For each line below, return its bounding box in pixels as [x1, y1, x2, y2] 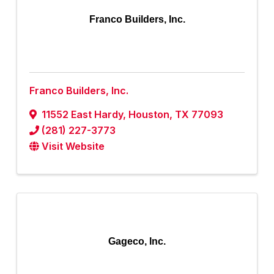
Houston [128, 108, 169, 121]
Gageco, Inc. [108, 236, 166, 247]
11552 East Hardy [42, 108, 123, 121]
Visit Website [42, 140, 105, 153]
